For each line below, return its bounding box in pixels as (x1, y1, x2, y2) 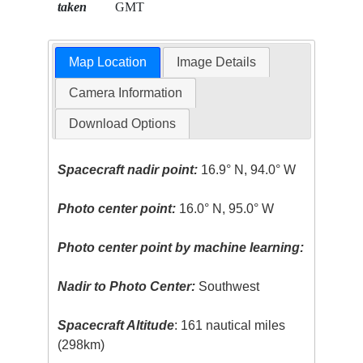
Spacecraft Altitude (58, 318, 175, 333)
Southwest (195, 280, 260, 294)
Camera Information (68, 86, 182, 100)
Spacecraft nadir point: (58, 163, 199, 177)
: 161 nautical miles (174, 318, 286, 333)
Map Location (68, 55, 147, 70)
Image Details (177, 55, 257, 70)
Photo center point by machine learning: (58, 241, 305, 255)
